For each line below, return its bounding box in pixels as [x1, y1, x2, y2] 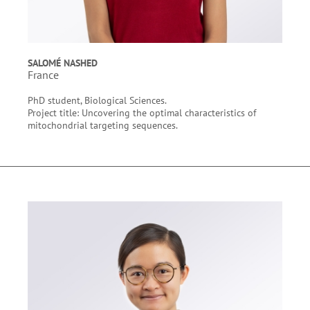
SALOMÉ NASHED [28, 56, 98, 69]
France [28, 68, 59, 82]
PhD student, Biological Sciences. [28, 93, 167, 107]
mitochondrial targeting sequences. [28, 118, 180, 131]
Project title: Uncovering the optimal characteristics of [28, 106, 256, 119]
